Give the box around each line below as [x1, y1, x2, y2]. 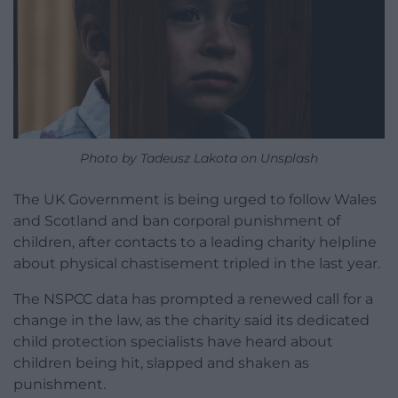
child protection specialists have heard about [13, 332, 333, 350]
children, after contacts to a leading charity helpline [13, 233, 377, 251]
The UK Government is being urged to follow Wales [13, 190, 377, 208]
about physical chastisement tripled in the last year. [13, 254, 380, 272]
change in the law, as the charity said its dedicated [13, 311, 370, 329]
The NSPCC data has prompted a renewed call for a [13, 290, 373, 307]
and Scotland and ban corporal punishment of [13, 211, 340, 229]
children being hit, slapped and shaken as [13, 354, 309, 371]
